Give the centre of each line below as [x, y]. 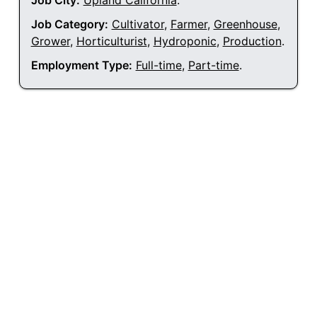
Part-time [213, 65]
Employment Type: [81, 65]
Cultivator [138, 24]
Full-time [158, 65]
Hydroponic [185, 41]
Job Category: [69, 24]
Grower [50, 41]
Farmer [189, 24]
